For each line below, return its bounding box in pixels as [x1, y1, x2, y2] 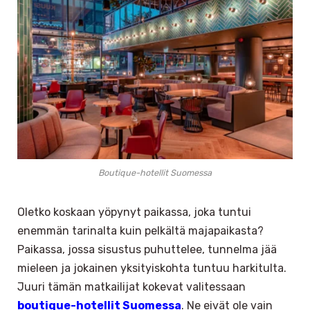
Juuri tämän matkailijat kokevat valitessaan [17, 280, 246, 294]
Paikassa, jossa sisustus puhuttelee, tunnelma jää [17, 243, 277, 257]
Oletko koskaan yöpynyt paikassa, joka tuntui [17, 206, 251, 219]
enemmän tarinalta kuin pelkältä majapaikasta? [17, 224, 264, 238]
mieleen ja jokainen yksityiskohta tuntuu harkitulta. [17, 262, 286, 275]
